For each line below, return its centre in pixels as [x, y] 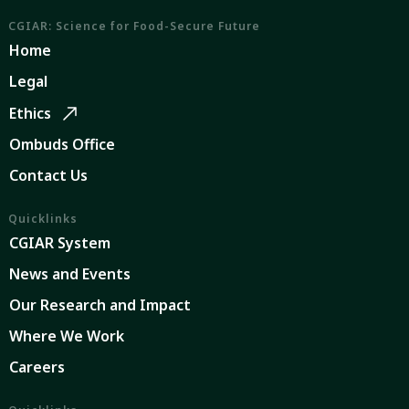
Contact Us [48, 175]
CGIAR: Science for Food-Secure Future [134, 26]
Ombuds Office [62, 144]
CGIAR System [59, 243]
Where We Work [66, 336]
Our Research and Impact [100, 305]
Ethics [31, 113]
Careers [37, 367]
